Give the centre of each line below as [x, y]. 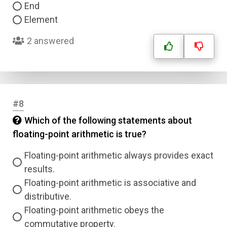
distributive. [48, 196]
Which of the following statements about [108, 120]
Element [41, 20]
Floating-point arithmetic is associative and [110, 183]
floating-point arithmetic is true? [80, 134]
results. [40, 169]
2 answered [50, 41]
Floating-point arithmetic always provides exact [119, 155]
